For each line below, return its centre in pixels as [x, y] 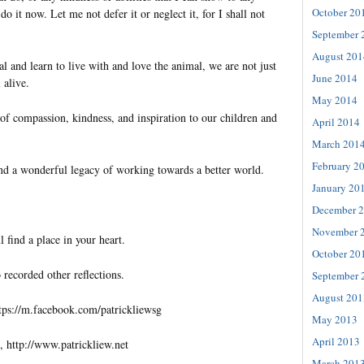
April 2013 [336, 341]
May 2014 [335, 100]
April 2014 [336, 121]
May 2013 [335, 319]
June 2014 [335, 78]
